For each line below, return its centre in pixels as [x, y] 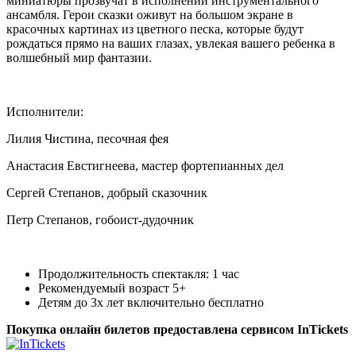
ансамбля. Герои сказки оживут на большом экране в [150, 14]
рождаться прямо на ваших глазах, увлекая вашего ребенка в [171, 43]
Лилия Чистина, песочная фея [87, 138]
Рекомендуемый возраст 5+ [112, 288]
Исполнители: [45, 111]
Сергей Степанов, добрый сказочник [107, 192]
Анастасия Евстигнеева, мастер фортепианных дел [145, 165]
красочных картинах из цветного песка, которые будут [155, 29]
